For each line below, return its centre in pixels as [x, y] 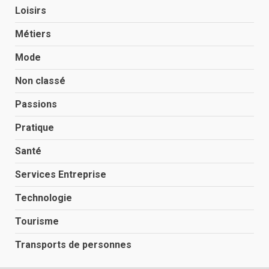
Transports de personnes [73, 245]
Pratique [35, 128]
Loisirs [31, 11]
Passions [36, 104]
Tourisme [37, 222]
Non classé [40, 81]
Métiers [33, 34]
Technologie [44, 198]
